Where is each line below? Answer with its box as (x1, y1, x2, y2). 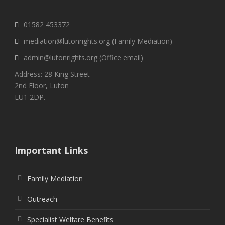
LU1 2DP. (15, 92, 45, 102)
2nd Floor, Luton (15, 81, 69, 91)
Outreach (27, 194, 57, 204)
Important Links (15, 144, 88, 157)
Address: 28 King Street (15, 69, 90, 79)
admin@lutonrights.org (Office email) (24, 53, 143, 63)
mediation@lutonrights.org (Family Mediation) (24, 36, 172, 46)
